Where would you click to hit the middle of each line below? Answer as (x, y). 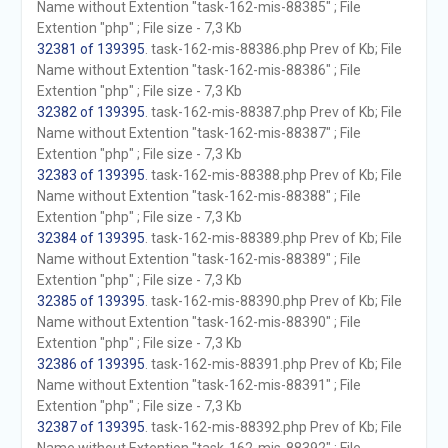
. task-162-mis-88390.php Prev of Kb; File (273, 301)
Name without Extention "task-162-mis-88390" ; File (198, 322)
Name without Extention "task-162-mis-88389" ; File (198, 259)
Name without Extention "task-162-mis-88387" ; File (198, 133)
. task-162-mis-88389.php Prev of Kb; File (273, 238)
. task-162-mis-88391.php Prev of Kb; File (273, 364)
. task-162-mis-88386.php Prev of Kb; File (273, 49)
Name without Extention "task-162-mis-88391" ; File (198, 385)
